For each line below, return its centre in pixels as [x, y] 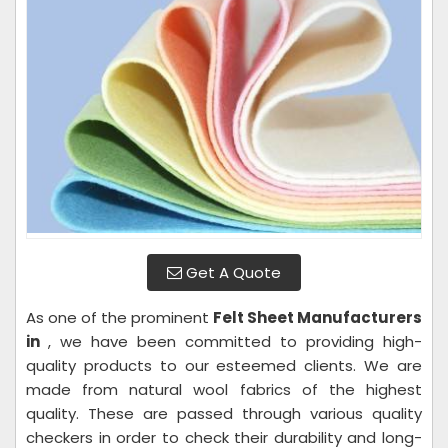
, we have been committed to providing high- [235, 341]
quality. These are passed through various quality [224, 413]
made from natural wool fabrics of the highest [224, 389]
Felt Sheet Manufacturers [317, 317]
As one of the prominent [119, 317]
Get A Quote [231, 272]
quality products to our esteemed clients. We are [224, 365]
